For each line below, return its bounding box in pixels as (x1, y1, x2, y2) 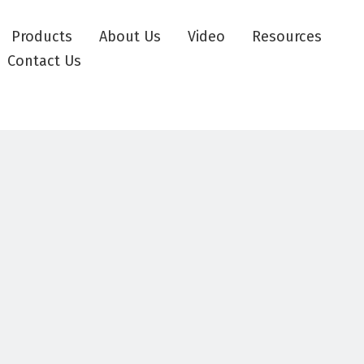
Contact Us (7, 52, 81, 70)
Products (11, 28, 72, 45)
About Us (99, 28, 161, 45)
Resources (252, 28, 322, 45)
